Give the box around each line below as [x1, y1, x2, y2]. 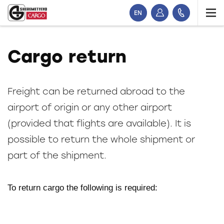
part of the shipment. [7, 150, 106, 161]
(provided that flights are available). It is [7, 118, 191, 129]
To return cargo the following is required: [7, 183, 157, 192]
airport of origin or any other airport [7, 102, 172, 113]
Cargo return [7, 46, 126, 67]
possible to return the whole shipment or [7, 134, 195, 145]
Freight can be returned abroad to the [7, 86, 185, 97]
